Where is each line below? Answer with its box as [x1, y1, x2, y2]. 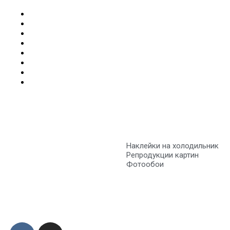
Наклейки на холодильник [126, 141, 219, 150]
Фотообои [126, 160, 164, 169]
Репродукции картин [126, 150, 199, 160]
